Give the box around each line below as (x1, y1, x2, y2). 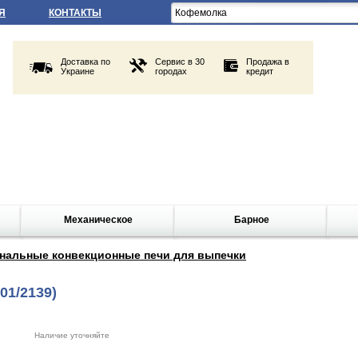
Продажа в (246, 57, 289, 66)
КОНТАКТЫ (49, 7, 101, 18)
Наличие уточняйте (34, 331, 109, 340)
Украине (61, 66, 94, 76)
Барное (233, 214, 269, 225)
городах (155, 66, 187, 76)
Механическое (64, 214, 133, 225)
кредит (246, 66, 273, 76)
